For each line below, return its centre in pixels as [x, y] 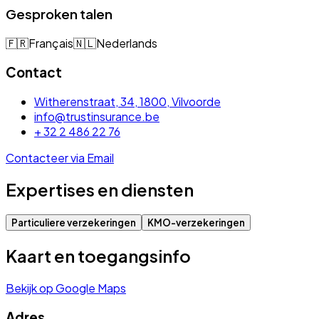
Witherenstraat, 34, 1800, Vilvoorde [127, 101]
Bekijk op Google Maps [66, 288]
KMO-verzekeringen [196, 223]
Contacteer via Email [60, 157]
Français [51, 43]
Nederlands [127, 43]
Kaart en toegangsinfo [98, 256]
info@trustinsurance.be [97, 116]
